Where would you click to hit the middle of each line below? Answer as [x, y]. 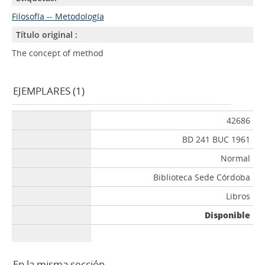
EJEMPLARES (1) [49, 91]
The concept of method [57, 53]
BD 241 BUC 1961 [216, 139]
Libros [238, 196]
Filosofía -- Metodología [58, 16]
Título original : [46, 35]
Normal [236, 158]
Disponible [228, 215]
